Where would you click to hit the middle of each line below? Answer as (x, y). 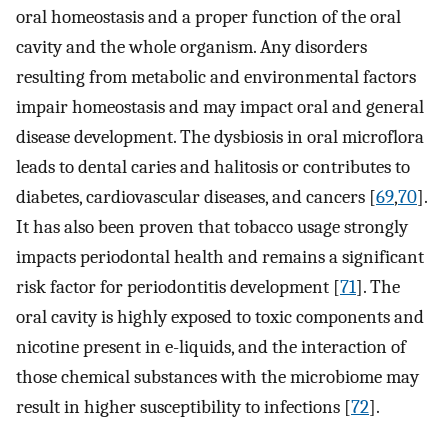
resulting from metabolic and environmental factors (216, 77)
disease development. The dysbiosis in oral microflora (220, 137)
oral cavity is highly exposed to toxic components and (220, 317)
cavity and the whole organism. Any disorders (191, 47)
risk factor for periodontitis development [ (178, 287)
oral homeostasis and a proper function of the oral (208, 17)
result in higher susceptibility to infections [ (183, 407)
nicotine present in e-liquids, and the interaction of (211, 347)
